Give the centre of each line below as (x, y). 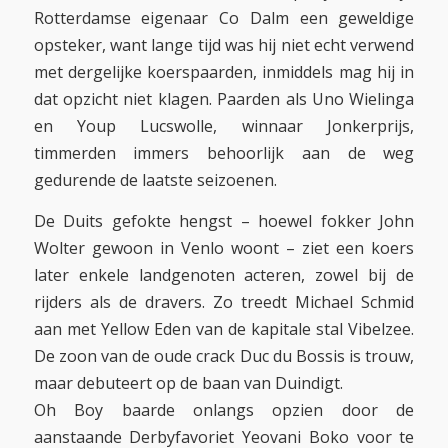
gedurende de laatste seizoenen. (155, 180)
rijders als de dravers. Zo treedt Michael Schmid (224, 302)
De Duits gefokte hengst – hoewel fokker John (224, 221)
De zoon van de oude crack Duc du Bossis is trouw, (224, 356)
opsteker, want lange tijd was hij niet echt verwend (224, 45)
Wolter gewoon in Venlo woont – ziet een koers (224, 248)
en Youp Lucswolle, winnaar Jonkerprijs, (224, 126)
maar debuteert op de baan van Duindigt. (188, 383)
